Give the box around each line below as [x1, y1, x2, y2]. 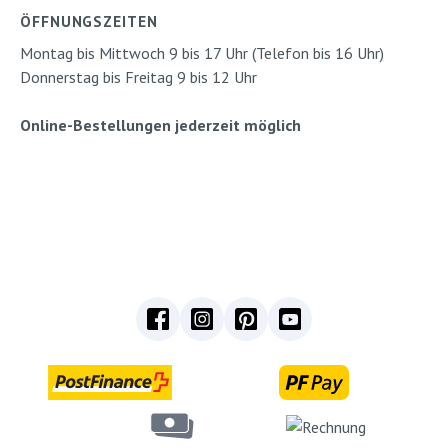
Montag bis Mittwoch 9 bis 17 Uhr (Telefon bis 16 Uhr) [20, 43, 384, 63]
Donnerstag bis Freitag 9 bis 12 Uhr [20, 67, 257, 87]
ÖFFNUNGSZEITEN [20, 12, 158, 31]
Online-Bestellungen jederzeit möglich [20, 115, 301, 135]
